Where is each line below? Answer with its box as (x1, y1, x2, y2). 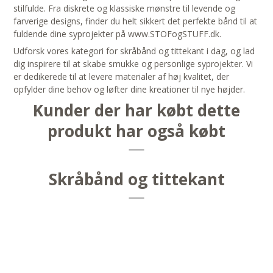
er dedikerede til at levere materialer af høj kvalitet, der (13, 71, 230, 83)
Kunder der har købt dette (33, 99, 240, 122)
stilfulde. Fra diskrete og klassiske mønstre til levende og (13, 2, 236, 15)
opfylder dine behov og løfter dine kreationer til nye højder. (13, 83, 246, 96)
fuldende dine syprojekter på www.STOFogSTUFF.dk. (13, 28, 222, 40)
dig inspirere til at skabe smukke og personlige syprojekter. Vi (13, 58, 253, 70)
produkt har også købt (48, 120, 225, 143)
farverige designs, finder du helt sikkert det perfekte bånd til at (13, 15, 258, 27)
